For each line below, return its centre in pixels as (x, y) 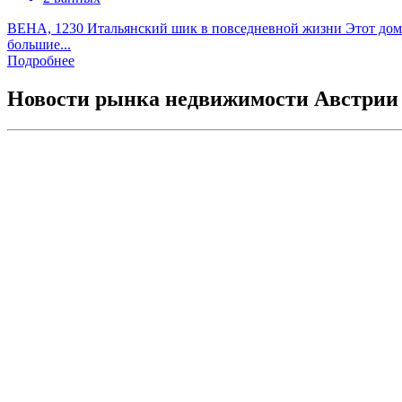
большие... (39, 45)
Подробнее (41, 61)
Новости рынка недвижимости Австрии (203, 99)
